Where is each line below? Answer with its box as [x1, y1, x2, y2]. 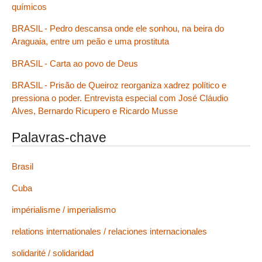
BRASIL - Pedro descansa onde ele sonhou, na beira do [12, 23, 224, 34]
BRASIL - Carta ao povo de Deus [12, 58, 138, 68]
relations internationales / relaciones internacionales [12, 226, 207, 237]
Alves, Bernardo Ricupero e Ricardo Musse [12, 105, 178, 116]
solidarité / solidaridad [12, 248, 94, 258]
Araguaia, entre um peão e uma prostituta [12, 36, 169, 47]
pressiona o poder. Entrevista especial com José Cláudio [12, 92, 228, 103]
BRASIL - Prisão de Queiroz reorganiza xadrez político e [12, 80, 226, 90]
